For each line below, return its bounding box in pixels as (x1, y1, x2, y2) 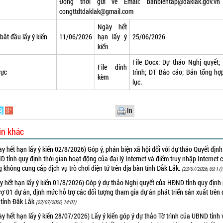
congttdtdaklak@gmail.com (59, 6, 134, 16)
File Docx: (132, 57, 163, 67)
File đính (98, 62, 127, 72)
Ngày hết (98, 22, 127, 32)
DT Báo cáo (149, 67, 182, 77)
